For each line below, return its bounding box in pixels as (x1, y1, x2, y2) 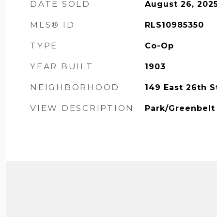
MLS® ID (30, 20, 75, 30)
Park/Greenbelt (144, 104, 215, 113)
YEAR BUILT (30, 62, 93, 71)
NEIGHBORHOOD (30, 82, 120, 92)
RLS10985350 (144, 20, 204, 30)
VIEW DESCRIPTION (30, 103, 134, 113)
